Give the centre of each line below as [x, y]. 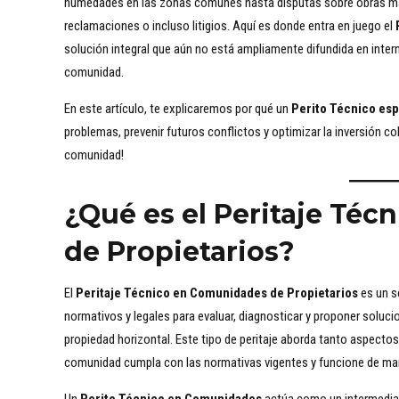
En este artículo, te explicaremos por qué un [178, 109]
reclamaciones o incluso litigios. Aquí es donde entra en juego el [230, 26]
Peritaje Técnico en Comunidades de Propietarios [217, 293]
